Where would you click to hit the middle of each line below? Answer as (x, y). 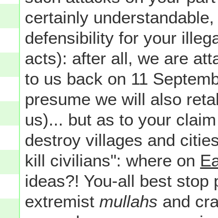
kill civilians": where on (113, 160)
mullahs (129, 201)
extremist (62, 201)
